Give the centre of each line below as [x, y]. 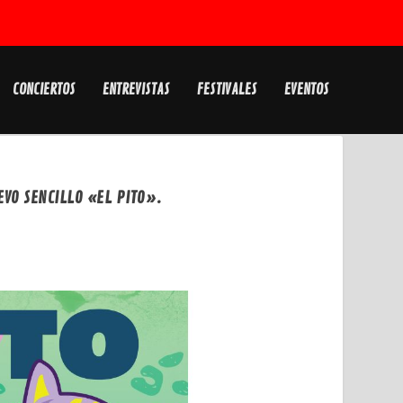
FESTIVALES [227, 90]
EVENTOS [306, 90]
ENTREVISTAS [136, 90]
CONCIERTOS [44, 90]
